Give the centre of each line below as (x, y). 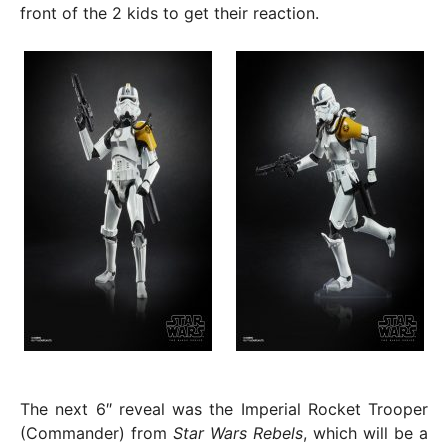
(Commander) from (96, 433)
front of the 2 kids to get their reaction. (169, 13)
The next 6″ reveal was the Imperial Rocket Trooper (224, 409)
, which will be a (365, 433)
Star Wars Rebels (238, 433)
